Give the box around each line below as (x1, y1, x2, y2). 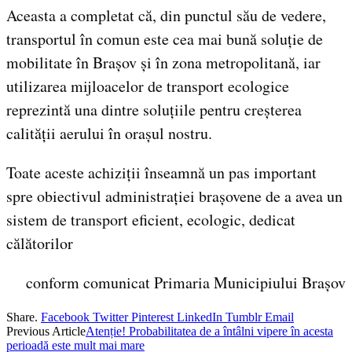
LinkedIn (177, 310, 222, 324)
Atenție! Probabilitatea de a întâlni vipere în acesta (86, 324, 333, 338)
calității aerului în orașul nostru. (6, 122, 212, 144)
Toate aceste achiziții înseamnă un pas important (6, 161, 317, 183)
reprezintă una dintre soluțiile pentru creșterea (6, 98, 302, 120)
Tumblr (225, 310, 262, 324)
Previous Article (6, 324, 86, 338)
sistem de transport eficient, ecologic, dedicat (6, 208, 295, 230)
